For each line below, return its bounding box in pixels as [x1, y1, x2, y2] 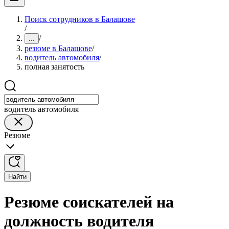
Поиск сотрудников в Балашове [25, 15, 135, 24]
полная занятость [25, 62, 84, 71]
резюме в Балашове [25, 44, 92, 53]
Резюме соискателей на [4, 193, 174, 212]
